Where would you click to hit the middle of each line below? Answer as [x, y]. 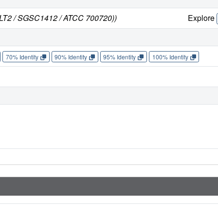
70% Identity [22, 56]
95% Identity [120, 56]
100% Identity [170, 56]
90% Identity [71, 56]
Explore [202, 18]
